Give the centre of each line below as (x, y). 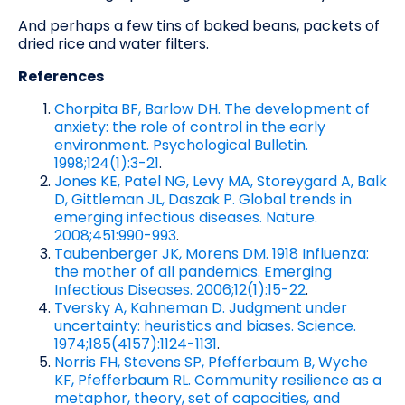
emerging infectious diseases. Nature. (186, 217)
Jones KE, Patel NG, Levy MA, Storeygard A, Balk (221, 181)
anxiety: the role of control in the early (190, 127)
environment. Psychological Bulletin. (181, 145)
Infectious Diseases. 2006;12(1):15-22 (180, 289)
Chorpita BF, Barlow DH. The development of (212, 108)
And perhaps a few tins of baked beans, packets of (199, 25)
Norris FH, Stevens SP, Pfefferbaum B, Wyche (211, 362)
